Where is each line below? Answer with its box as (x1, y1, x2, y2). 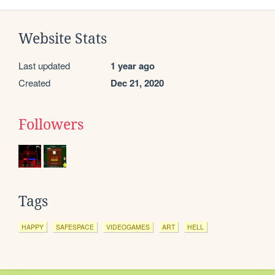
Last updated (18, 59, 70, 72)
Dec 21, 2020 (110, 76, 164, 90)
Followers (18, 117, 83, 133)
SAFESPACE (56, 222, 94, 232)
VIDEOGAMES (106, 222, 150, 232)
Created (18, 76, 50, 90)
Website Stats (18, 31, 107, 47)
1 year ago (110, 59, 155, 73)
